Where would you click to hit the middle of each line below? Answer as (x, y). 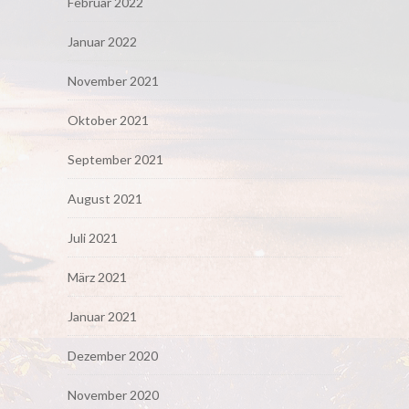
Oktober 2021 (108, 120)
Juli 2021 (93, 237)
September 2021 (115, 159)
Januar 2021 (102, 316)
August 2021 (105, 198)
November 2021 (113, 80)
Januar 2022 (102, 41)
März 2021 (97, 277)
